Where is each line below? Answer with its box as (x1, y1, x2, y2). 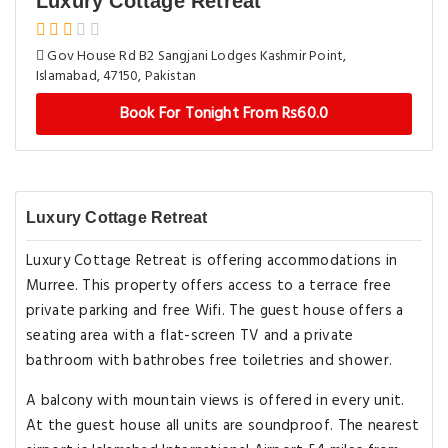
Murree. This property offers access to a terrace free (26, 274, 391, 298)
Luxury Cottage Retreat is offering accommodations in (26, 249, 398, 273)
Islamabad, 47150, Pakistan (36, 65, 197, 88)
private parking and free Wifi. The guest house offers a (26, 299, 404, 323)
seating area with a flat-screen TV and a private (26, 324, 354, 348)
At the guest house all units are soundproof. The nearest (26, 414, 420, 438)
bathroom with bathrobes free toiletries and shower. (26, 349, 393, 373)
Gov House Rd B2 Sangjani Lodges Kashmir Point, (44, 45, 347, 68)
